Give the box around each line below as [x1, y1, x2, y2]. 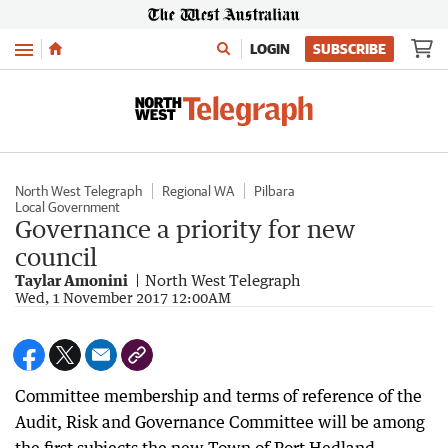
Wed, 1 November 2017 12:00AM [15, 289, 231, 306]
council [15, 242, 97, 271]
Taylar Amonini [15, 271, 128, 289]
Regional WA [162, 183, 234, 199]
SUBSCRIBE [313, 41, 386, 57]
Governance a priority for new [15, 214, 355, 243]
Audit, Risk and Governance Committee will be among [15, 412, 425, 432]
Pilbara [254, 183, 295, 199]
